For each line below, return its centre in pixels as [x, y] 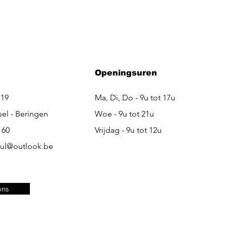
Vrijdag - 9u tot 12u [128, 130]
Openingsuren [126, 72]
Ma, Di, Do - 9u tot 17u [135, 97]
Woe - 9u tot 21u [125, 113]
